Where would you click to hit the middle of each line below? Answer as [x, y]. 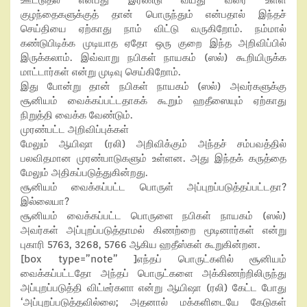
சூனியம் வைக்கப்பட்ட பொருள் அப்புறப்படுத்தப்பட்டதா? [153, 187]
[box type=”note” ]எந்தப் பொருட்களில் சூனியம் [153, 259]
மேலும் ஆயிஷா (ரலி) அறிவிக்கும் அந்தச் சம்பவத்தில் [153, 144]
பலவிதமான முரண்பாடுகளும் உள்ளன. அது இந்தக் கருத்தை [153, 158]
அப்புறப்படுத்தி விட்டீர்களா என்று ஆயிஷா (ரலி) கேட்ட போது [153, 288]
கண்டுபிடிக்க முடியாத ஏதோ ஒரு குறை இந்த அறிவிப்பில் [153, 43]
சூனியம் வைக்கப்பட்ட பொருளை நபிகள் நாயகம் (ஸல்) [153, 216]
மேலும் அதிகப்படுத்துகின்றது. [84, 173]
